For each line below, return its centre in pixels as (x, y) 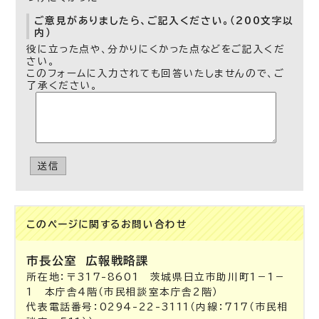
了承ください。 (62, 85)
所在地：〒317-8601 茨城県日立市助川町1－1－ (156, 277)
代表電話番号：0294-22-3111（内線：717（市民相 (158, 307)
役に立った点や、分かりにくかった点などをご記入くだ (156, 49)
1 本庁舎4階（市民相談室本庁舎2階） (122, 292)
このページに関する (74, 224)
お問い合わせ (154, 224)
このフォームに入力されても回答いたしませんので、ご (156, 73)
